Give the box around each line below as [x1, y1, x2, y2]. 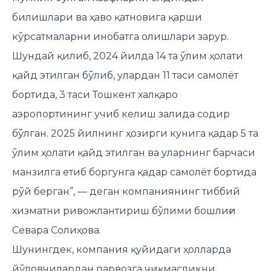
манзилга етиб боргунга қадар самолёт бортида [12, 166, 256, 178]
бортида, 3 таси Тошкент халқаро [12, 88, 178, 100]
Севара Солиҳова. [12, 224, 101, 236]
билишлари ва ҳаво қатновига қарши [12, 11, 202, 23]
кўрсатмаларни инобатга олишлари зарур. [12, 30, 229, 42]
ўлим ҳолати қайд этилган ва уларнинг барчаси [12, 146, 255, 158]
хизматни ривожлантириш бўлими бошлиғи [12, 204, 236, 217]
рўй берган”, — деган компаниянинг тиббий [12, 185, 240, 197]
